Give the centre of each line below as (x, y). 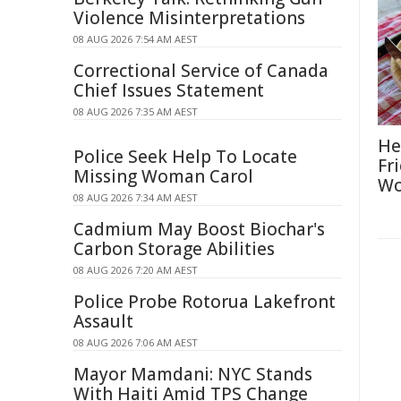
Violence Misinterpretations (189, 18)
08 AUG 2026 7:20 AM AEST (136, 270)
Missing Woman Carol (163, 176)
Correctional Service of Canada (201, 71)
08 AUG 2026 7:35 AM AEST (136, 111)
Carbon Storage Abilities (174, 249)
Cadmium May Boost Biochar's (199, 229)
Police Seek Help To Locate (185, 157)
